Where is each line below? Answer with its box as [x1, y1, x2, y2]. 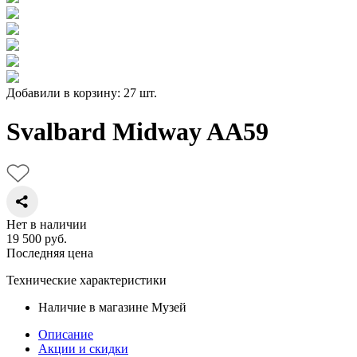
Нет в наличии [6, 217, 87, 231]
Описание [38, 327, 93, 341]
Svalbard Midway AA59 [6, 117, 269, 147]
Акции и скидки [38, 341, 128, 355]
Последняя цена [6, 245, 93, 260]
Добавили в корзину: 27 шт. [6, 86, 157, 100]
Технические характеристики [6, 273, 167, 287]
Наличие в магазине [38, 300, 148, 314]
